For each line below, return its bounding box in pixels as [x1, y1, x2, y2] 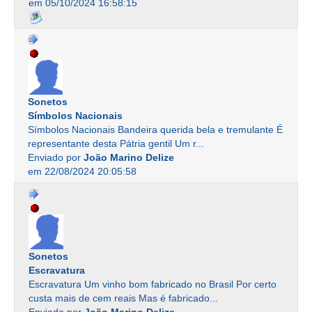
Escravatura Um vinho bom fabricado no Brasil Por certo [29, 279, 276, 290]
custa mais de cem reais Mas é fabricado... [29, 292, 218, 304]
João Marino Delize [84, 152, 174, 164]
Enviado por [28, 152, 84, 164]
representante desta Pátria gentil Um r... [28, 138, 204, 150]
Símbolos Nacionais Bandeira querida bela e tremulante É [28, 124, 283, 136]
